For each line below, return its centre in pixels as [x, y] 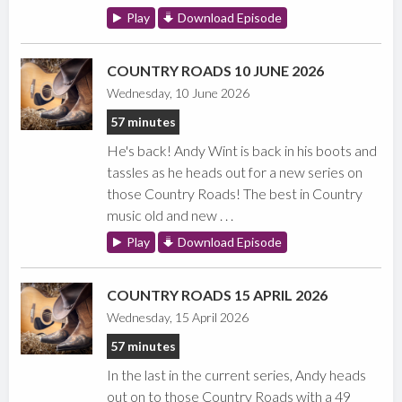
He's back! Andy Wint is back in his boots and [242, 151]
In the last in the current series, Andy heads [237, 375]
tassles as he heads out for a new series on [235, 172]
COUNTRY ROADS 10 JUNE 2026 [216, 71]
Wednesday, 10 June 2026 [179, 93]
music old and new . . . [170, 215]
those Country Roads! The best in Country [235, 194]
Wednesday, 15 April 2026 [178, 318]
